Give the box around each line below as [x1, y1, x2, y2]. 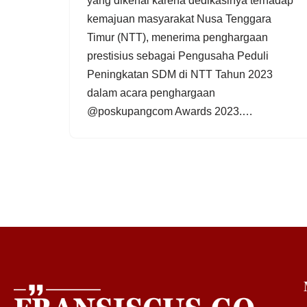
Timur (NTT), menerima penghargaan [87, 32, 268, 43]
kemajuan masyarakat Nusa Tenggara [87, 13, 271, 25]
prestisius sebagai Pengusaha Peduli [87, 50, 269, 62]
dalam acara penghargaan [87, 87, 215, 99]
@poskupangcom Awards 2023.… [87, 106, 256, 117]
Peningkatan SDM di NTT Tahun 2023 [87, 69, 273, 80]
